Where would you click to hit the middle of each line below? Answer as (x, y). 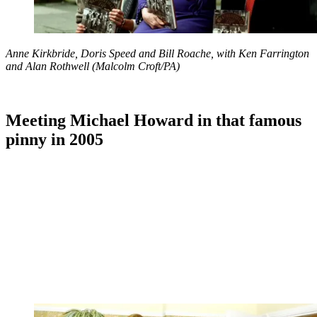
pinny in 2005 (54, 139)
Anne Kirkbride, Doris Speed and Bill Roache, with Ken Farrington (157, 53)
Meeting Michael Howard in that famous (154, 120)
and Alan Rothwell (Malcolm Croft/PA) (93, 66)
